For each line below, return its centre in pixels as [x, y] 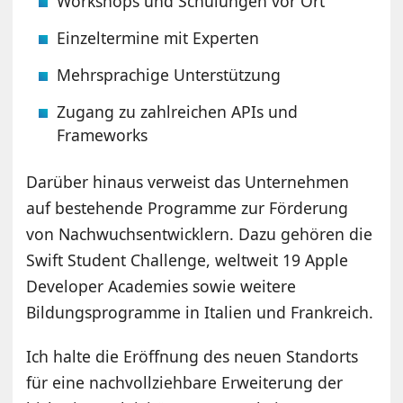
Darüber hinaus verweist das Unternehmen [188, 181]
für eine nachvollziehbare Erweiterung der [185, 382]
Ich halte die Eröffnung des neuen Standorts [193, 356]
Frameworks [103, 134]
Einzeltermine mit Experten [158, 37]
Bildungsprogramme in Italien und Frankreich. [200, 312]
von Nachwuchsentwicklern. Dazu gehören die [200, 233]
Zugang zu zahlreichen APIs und [178, 111]
